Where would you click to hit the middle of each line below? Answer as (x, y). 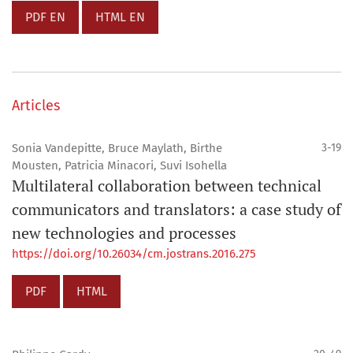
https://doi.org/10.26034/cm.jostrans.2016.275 (134, 254)
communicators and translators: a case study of (176, 209)
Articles (36, 106)
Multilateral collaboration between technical (167, 186)
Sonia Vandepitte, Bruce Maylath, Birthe (117, 148)
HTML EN (120, 17)
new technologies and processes (124, 233)
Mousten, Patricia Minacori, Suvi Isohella (119, 165)
